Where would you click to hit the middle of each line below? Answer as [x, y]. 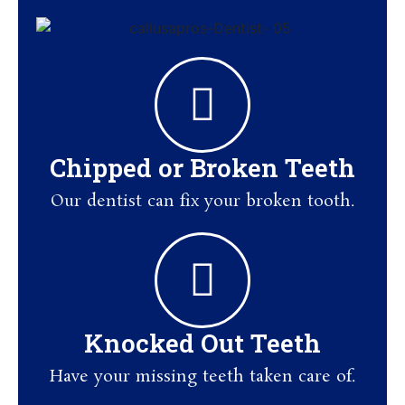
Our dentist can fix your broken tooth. [202, 202]
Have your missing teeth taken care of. [202, 377]
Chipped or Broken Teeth [202, 168]
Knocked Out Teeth [202, 344]
